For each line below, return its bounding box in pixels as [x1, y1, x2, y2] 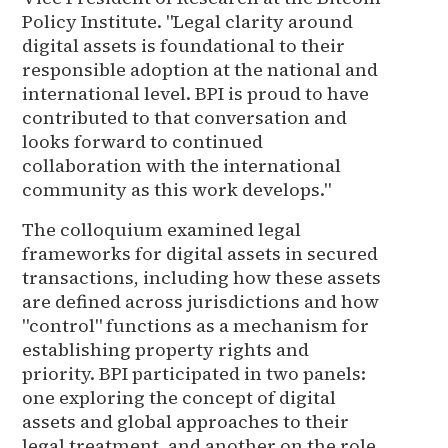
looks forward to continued [22, 128, 264, 154]
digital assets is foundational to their [22, 32, 346, 58]
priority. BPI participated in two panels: [22, 360, 367, 386]
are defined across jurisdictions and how [22, 288, 380, 314]
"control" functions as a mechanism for [22, 312, 370, 338]
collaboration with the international [22, 152, 342, 178]
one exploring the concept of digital [22, 384, 337, 410]
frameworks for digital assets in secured [22, 240, 379, 266]
